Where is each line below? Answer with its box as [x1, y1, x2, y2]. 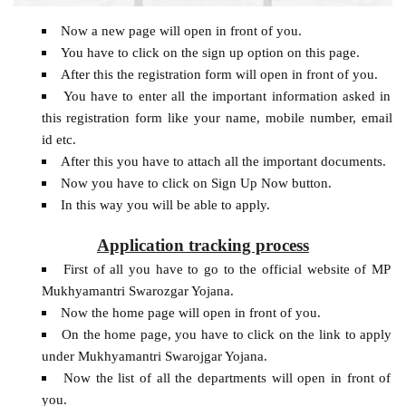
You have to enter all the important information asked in [63, 87, 391, 103]
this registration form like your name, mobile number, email [41, 109, 392, 125]
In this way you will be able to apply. [60, 196, 270, 212]
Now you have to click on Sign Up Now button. [60, 174, 332, 190]
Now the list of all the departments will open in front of [63, 370, 391, 386]
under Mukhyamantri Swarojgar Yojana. [41, 348, 267, 364]
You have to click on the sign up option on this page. [60, 43, 360, 60]
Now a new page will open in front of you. [60, 22, 302, 38]
